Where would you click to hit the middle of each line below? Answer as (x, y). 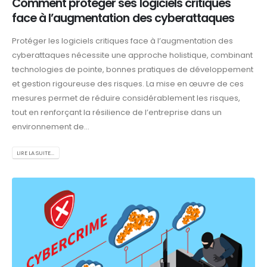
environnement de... (51, 127)
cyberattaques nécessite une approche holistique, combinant (132, 55)
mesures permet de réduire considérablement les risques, (126, 98)
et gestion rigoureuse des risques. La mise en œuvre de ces (128, 84)
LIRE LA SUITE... (36, 153)
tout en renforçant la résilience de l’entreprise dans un (117, 113)
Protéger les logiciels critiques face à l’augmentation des (122, 41)
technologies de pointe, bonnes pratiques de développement (133, 70)
